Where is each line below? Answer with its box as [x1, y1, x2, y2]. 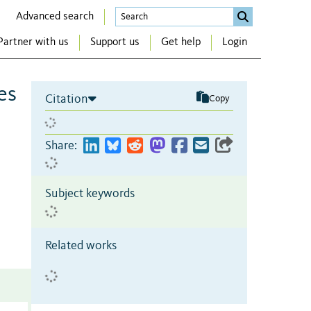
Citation [45, 92, 88, 106]
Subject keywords [45, 187, 135, 200]
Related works [45, 239, 117, 252]
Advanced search [16, 10, 94, 22]
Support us [90, 37, 140, 49]
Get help [161, 37, 201, 49]
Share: [45, 139, 77, 152]
